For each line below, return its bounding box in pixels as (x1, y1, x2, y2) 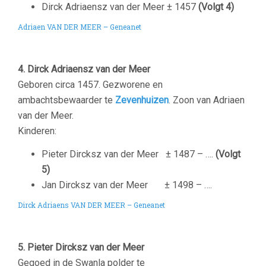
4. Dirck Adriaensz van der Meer (18, 64, 150, 75)
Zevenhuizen (115, 94, 169, 106)
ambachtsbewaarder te (18, 94, 115, 106)
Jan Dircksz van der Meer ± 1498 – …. (42, 179, 212, 191)
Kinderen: (18, 125, 56, 137)
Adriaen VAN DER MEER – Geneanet (18, 22, 141, 31)
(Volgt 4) (196, 1, 234, 12)
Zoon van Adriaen (170, 94, 245, 106)
